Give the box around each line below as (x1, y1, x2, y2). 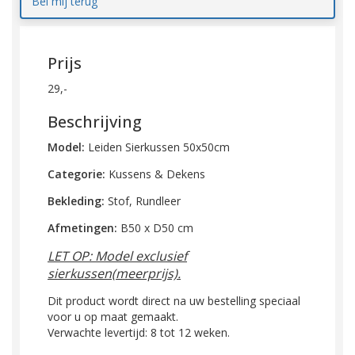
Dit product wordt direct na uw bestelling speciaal (48, 293, 300, 308)
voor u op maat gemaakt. (48, 309, 178, 324)
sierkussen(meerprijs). (48, 265, 181, 282)
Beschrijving (48, 111, 142, 132)
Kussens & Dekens (109, 166, 205, 181)
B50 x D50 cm (117, 220, 193, 235)
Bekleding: (48, 193, 105, 208)
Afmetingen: (48, 220, 117, 235)
